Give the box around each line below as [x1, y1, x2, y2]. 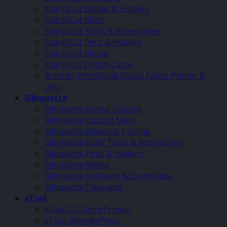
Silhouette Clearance [45, 181, 123, 193]
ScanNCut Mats [45, 14, 103, 26]
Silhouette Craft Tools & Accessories [45, 137, 182, 148]
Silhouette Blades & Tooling [45, 126, 150, 137]
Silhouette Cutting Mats [45, 115, 135, 126]
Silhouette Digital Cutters [45, 103, 141, 115]
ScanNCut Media [45, 48, 107, 59]
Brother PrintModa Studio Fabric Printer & [45, 70, 205, 82]
